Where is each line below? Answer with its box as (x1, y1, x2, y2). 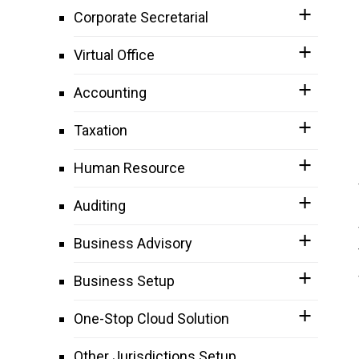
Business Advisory (74, 235, 192, 252)
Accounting (74, 84, 147, 101)
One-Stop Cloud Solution (74, 310, 229, 327)
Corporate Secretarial (74, 9, 208, 26)
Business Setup (74, 272, 175, 289)
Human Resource (74, 159, 185, 176)
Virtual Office (74, 46, 155, 63)
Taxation (74, 122, 127, 139)
